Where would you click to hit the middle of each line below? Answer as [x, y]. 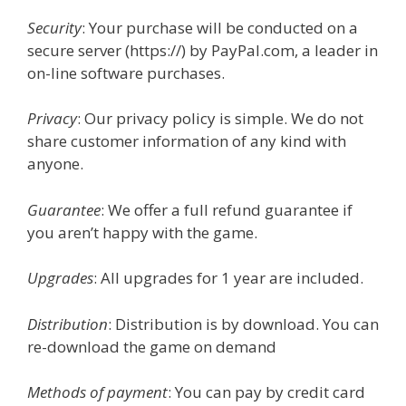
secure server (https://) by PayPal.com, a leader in [203, 50]
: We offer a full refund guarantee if [227, 209]
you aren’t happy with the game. [142, 232]
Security [54, 27]
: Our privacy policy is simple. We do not [220, 119]
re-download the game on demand [152, 346]
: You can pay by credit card [266, 392]
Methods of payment [97, 392]
